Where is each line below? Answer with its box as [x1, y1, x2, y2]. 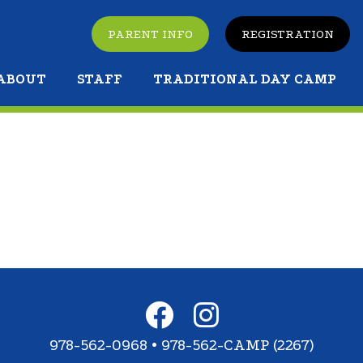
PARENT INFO [108, 27, 193, 41]
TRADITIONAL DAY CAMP [153, 71, 336, 87]
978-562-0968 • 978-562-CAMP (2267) [49, 336, 314, 354]
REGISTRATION [241, 27, 334, 41]
